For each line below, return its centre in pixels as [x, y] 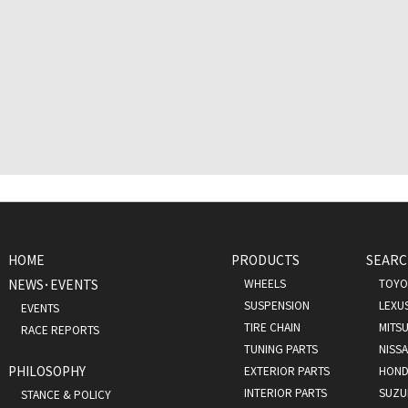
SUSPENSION [277, 305]
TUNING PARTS [281, 348]
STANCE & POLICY [66, 394]
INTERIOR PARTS [286, 392]
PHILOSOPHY [47, 371]
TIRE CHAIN [272, 326]
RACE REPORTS [60, 329]
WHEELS [265, 283]
